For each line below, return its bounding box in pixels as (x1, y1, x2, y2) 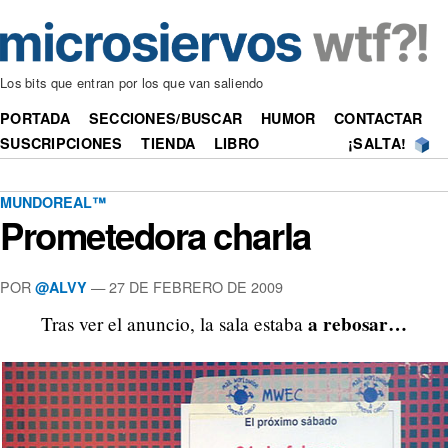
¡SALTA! (348, 133, 407, 154)
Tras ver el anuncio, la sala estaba (41, 311, 308, 337)
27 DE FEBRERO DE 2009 (109, 275, 283, 297)
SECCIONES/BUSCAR (88, 108, 243, 129)
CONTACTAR (334, 108, 423, 129)
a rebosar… (308, 310, 407, 339)
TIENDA (141, 133, 196, 154)
